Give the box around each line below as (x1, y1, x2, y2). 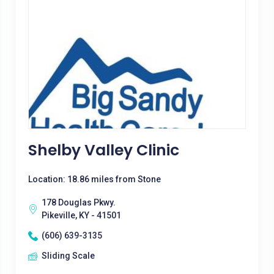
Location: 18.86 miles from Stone (28, 174, 161, 184)
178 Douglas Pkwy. (41, 198, 116, 207)
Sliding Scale (41, 251, 95, 261)
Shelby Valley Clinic (28, 139, 179, 161)
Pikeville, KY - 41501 (41, 210, 121, 220)
